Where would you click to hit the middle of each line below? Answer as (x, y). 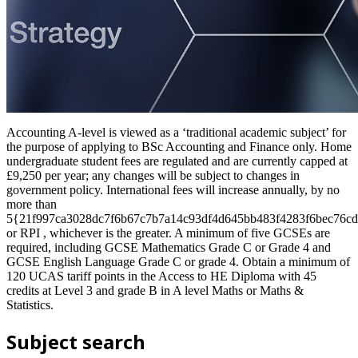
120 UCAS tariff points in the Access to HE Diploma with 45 (161, 276)
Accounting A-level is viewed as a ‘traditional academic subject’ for (176, 132)
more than (32, 204)
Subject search (76, 341)
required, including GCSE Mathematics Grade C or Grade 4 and (169, 247)
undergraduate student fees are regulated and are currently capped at (177, 161)
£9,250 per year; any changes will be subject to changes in (153, 175)
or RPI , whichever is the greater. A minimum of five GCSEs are (168, 233)
